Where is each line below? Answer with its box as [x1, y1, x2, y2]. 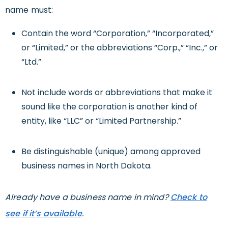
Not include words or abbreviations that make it [21, 87, 212, 99]
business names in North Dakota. [21, 160, 152, 172]
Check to [170, 191, 207, 204]
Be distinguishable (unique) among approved [21, 146, 201, 158]
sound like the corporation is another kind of [21, 101, 197, 113]
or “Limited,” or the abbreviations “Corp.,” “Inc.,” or [21, 42, 218, 54]
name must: [5, 4, 53, 16]
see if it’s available [5, 208, 82, 220]
